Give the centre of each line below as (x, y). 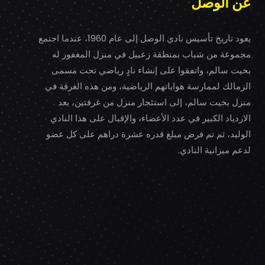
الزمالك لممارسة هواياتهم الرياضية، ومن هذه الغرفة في (148, 86)
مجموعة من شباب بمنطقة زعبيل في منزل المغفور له (151, 54)
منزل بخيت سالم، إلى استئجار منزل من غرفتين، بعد (154, 102)
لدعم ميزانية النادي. (214, 150)
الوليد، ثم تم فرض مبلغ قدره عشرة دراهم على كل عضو (148, 134)
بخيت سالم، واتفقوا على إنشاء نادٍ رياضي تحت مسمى (151, 70)
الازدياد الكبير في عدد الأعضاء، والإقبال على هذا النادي (151, 118)
